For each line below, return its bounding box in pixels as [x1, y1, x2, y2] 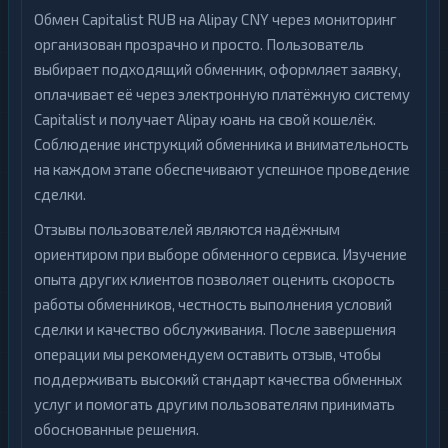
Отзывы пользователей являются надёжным [34, 220, 340, 238]
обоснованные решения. [34, 420, 199, 438]
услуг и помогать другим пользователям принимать [34, 395, 395, 413]
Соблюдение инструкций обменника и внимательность [34, 135, 409, 153]
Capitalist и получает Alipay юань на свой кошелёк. [34, 110, 376, 128]
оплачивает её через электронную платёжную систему [34, 85, 410, 103]
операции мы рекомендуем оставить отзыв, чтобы [34, 345, 381, 363]
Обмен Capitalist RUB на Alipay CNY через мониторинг [34, 10, 397, 28]
